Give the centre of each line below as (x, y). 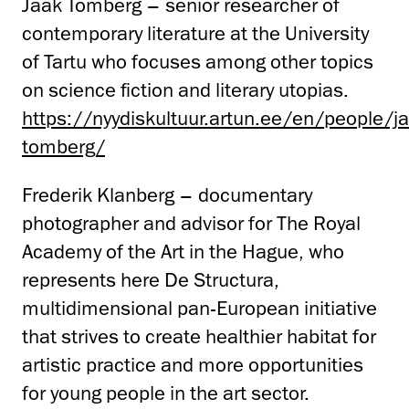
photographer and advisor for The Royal (191, 223)
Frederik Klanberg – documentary (167, 194)
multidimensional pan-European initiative (199, 308)
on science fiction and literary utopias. (185, 89)
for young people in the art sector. (166, 393)
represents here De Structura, (151, 279)
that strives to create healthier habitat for (199, 336)
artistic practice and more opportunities (193, 364)
